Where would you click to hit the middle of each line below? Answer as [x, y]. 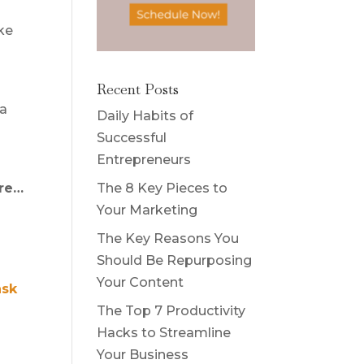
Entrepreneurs [144, 159]
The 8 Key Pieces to [162, 188]
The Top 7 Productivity [171, 310]
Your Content [141, 282]
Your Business [143, 354]
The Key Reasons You [168, 238]
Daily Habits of [145, 115]
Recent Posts [138, 89]
